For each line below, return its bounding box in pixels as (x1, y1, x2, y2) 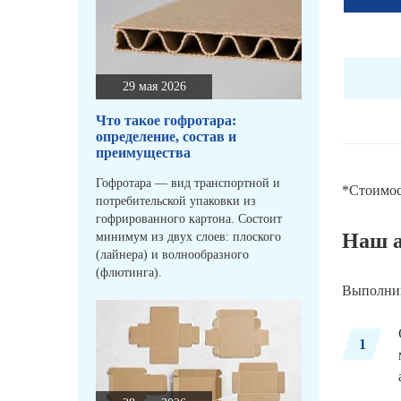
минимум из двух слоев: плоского (96, 230, 281, 244)
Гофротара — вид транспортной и (96, 176, 280, 191)
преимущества (96, 145, 191, 161)
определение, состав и (96, 129, 236, 145)
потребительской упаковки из (96, 194, 256, 209)
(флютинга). (96, 266, 162, 280)
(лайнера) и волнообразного (96, 248, 249, 262)
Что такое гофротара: (96, 113, 236, 129)
